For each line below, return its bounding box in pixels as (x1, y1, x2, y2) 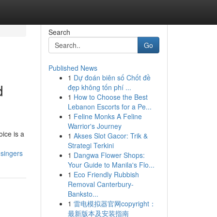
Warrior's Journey (67, 121, 122, 131)
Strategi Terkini (67, 140, 114, 150)
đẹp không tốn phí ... (67, 82, 131, 92)
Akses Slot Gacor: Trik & (73, 131, 148, 140)
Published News (48, 63, 97, 73)
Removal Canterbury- (67, 179, 134, 189)
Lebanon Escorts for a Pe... (67, 102, 152, 111)
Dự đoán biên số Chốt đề (73, 73, 151, 82)
